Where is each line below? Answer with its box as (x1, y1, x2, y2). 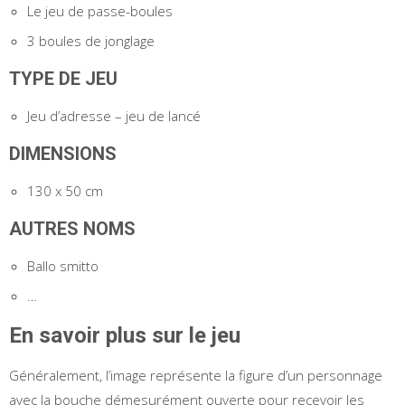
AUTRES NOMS (9, 217, 140, 240)
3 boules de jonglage (27, 31, 155, 50)
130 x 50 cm (27, 181, 103, 200)
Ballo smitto (27, 256, 99, 275)
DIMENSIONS (9, 142, 121, 165)
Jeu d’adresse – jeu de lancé (27, 106, 201, 125)
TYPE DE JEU (9, 67, 122, 89)
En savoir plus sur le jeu (9, 322, 246, 348)
